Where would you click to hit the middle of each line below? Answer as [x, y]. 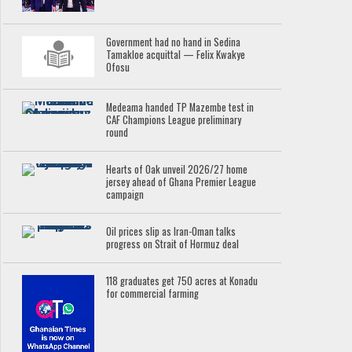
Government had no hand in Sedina [174, 42]
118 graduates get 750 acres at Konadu [182, 281]
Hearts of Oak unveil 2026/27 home [177, 170]
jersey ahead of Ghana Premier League [181, 182]
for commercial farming [153, 294]
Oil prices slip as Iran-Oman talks [171, 232]
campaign [125, 195]
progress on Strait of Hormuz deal [173, 244]
